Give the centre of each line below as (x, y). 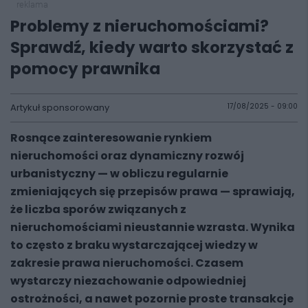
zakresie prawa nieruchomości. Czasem (127, 263)
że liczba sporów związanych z (98, 209)
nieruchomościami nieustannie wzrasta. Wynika (153, 227)
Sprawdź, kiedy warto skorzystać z (152, 47)
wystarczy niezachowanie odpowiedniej (128, 281)
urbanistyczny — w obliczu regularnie (119, 174)
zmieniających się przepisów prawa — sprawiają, (153, 191)
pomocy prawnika (85, 69)
